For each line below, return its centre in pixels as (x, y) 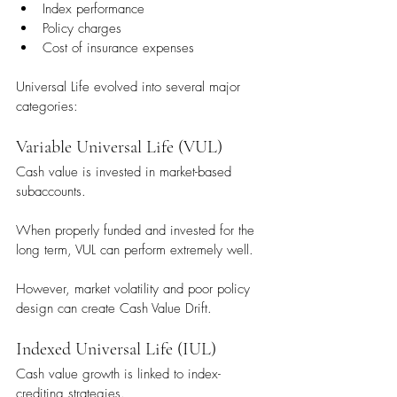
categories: (47, 107)
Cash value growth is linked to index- (118, 374)
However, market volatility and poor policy (135, 289)
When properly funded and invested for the (137, 231)
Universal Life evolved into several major (130, 87)
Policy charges (82, 29)
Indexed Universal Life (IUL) (116, 350)
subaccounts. (51, 192)
